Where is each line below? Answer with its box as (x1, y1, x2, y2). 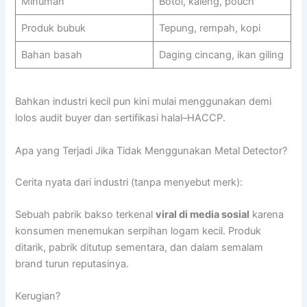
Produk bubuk (21, 21, 86, 34)
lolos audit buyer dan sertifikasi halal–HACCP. (15, 112, 226, 125)
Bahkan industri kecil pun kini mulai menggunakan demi (15, 95, 272, 108)
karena (249, 208, 284, 221)
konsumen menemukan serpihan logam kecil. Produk (15, 224, 262, 237)
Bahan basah (21, 48, 82, 61)
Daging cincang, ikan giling (158, 48, 284, 61)
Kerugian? (15, 290, 61, 303)
